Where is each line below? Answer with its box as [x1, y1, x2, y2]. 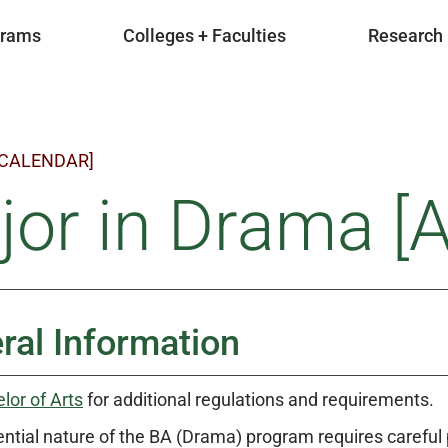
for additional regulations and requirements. [83, 389, 434, 410]
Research [368, 25, 443, 47]
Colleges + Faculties [123, 25, 286, 47]
